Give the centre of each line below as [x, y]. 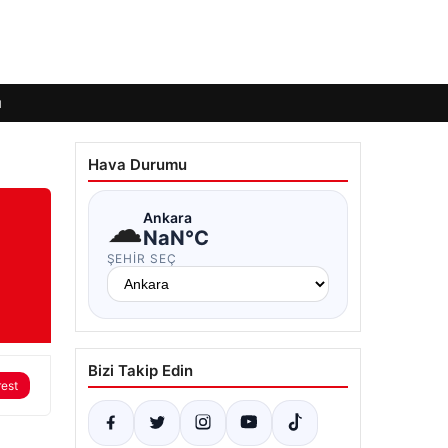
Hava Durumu [137, 164]
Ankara [167, 217]
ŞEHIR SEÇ [142, 258]
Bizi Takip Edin [140, 370]
